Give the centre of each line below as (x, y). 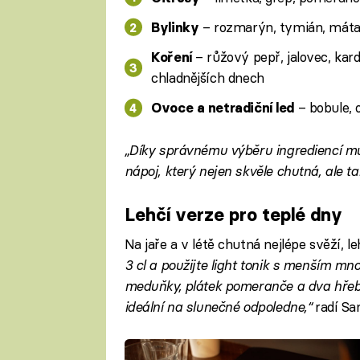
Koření (172, 57)
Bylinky (175, 27)
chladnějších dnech (208, 78)
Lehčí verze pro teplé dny (233, 214)
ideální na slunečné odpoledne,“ (218, 307)
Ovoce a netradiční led (223, 108)
